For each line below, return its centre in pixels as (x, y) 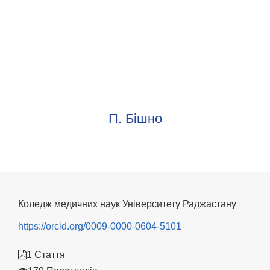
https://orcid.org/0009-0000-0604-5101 (100, 227)
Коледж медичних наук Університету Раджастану (127, 204)
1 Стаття (46, 255)
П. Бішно (135, 119)
